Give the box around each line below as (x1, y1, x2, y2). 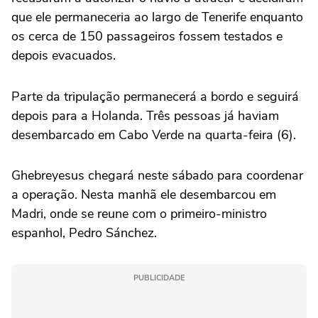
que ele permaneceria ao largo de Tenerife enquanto (11, 8, 303, 26)
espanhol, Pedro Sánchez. (11, 224, 160, 241)
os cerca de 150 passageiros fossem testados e (11, 27, 283, 45)
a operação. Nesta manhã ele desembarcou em (11, 186, 276, 203)
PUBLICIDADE (133, 273, 185, 283)
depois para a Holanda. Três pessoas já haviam (11, 107, 279, 124)
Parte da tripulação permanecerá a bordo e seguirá (11, 88, 299, 105)
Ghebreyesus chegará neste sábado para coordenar (11, 167, 303, 184)
